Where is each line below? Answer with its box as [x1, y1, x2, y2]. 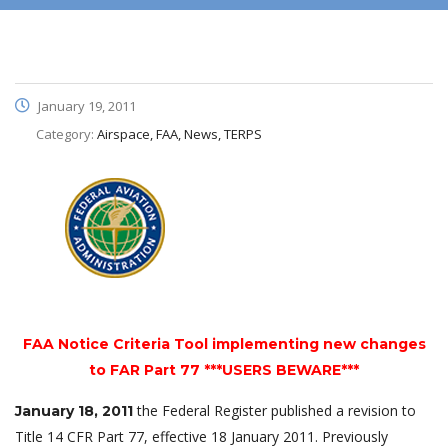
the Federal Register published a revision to [133, 400, 416, 420]
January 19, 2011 [35, 96, 136, 115]
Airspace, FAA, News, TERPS [97, 124, 262, 143]
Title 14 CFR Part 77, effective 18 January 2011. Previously [15, 426, 388, 446]
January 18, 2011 [15, 401, 133, 420]
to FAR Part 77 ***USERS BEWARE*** [89, 360, 359, 379]
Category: [36, 124, 97, 143]
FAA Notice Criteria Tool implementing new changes [22, 334, 426, 353]
